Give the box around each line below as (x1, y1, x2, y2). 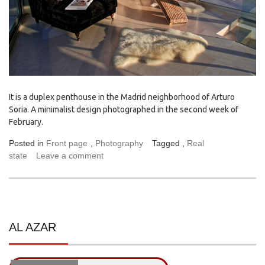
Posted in (9, 138, 46, 148)
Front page (46, 138, 88, 148)
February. (9, 117, 47, 127)
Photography (95, 138, 143, 148)
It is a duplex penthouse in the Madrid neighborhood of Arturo (9, 92, 235, 102)
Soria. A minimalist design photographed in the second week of (9, 105, 238, 115)
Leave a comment (36, 151, 104, 161)
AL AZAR (9, 221, 56, 234)
